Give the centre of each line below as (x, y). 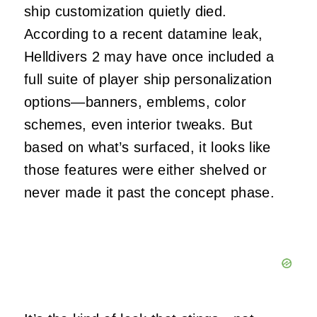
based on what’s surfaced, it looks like (148, 147)
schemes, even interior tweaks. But (138, 124)
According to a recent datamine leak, (144, 34)
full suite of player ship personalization (148, 79)
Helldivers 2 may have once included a (149, 56)
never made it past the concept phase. (149, 192)
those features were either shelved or (145, 169)
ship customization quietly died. (126, 11)
